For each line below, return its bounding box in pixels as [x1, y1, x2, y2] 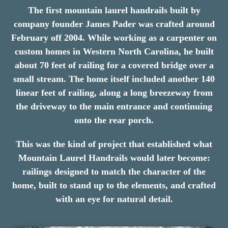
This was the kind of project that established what [16, 138, 212, 149]
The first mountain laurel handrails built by [27, 5, 201, 15]
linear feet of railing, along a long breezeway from [15, 87, 213, 98]
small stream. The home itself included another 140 [13, 73, 215, 84]
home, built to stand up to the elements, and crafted [12, 180, 216, 190]
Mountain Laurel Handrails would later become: [18, 152, 210, 163]
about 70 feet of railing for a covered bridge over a [14, 60, 214, 70]
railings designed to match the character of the [22, 166, 206, 177]
